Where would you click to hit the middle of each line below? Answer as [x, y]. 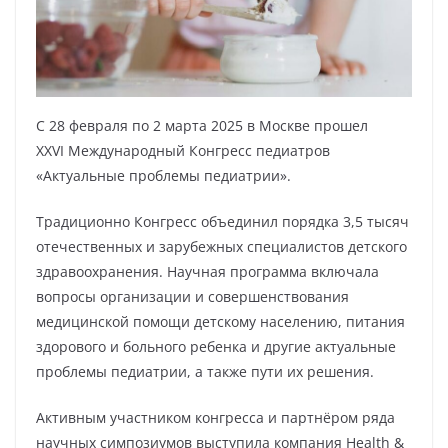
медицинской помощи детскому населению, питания [220, 321]
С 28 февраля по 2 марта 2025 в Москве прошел [202, 125]
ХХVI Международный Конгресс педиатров [183, 150]
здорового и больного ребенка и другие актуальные [216, 346]
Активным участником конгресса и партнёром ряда [215, 417]
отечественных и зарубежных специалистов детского [221, 246]
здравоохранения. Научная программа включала [207, 271]
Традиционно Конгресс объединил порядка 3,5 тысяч [222, 221]
